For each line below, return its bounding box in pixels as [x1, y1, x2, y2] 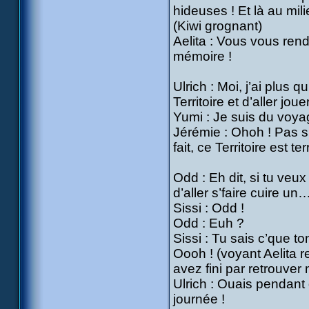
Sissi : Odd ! [173, 201, 244, 215]
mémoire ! [173, 49, 232, 63]
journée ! [173, 292, 225, 306]
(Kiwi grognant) [173, 19, 262, 33]
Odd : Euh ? [173, 216, 244, 230]
